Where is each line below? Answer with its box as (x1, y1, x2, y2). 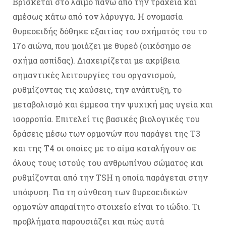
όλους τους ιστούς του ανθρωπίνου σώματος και (13, 157, 203, 168)
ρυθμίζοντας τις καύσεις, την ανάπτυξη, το (13, 84, 182, 95)
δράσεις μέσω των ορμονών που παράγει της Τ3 (13, 128, 200, 139)
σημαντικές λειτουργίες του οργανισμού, (13, 70, 176, 81)
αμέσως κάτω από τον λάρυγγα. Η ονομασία (13, 11, 183, 22)
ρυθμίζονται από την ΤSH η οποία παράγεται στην (13, 172, 208, 183)
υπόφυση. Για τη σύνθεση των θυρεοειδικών (13, 187, 188, 198)
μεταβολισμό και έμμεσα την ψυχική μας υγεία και (13, 99, 213, 110)
